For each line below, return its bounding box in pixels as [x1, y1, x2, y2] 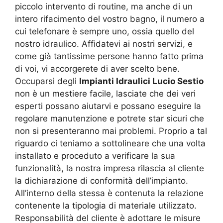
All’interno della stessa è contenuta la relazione [15, 188, 204, 198]
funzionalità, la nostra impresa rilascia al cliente [15, 163, 204, 173]
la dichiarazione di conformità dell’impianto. [15, 175, 188, 186]
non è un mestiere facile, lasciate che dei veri [15, 88, 196, 99]
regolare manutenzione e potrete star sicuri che [15, 113, 204, 123]
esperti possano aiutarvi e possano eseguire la [15, 101, 201, 111]
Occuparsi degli [15, 76, 79, 86]
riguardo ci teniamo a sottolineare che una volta [15, 138, 206, 148]
